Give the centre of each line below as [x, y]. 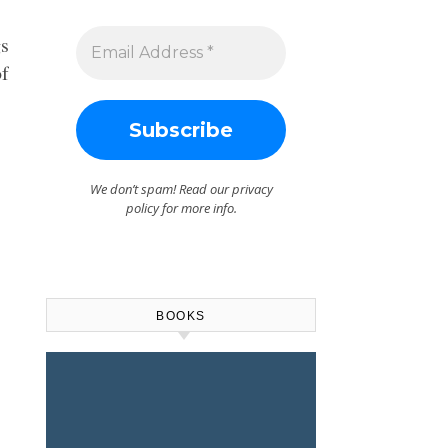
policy [142, 208]
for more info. [197, 208]
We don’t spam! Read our [160, 189]
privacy [252, 189]
